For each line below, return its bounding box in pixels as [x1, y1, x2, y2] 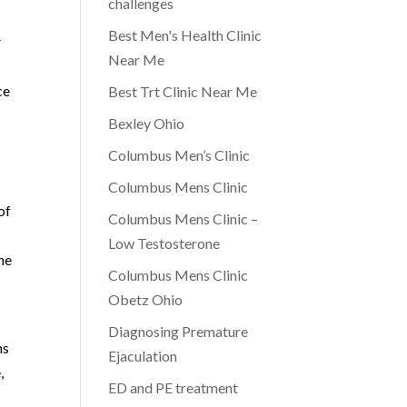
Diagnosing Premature [108, 323, 249, 340]
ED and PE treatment [108, 379, 239, 396]
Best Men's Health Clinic [108, 26, 263, 44]
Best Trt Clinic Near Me [108, 83, 258, 100]
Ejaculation [108, 347, 178, 364]
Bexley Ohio [108, 114, 185, 132]
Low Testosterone [108, 234, 221, 252]
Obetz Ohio [108, 291, 184, 308]
